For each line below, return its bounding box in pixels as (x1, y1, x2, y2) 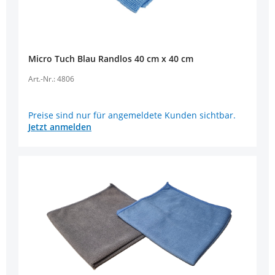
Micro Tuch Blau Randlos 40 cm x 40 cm (134, 53, 193, 64)
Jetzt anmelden (28, 121, 91, 133)
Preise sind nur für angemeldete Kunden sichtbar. (28, 109, 236, 122)
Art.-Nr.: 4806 (28, 74, 74, 84)
